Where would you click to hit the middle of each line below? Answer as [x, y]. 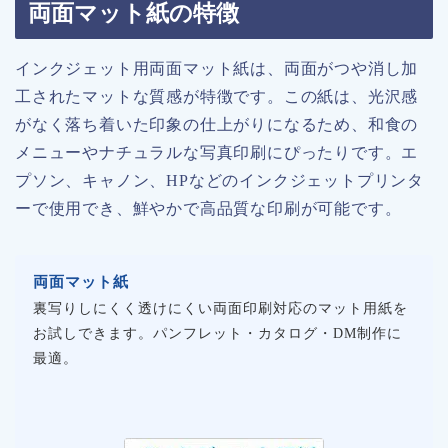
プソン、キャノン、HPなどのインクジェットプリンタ [220, 181]
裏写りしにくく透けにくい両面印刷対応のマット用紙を [220, 309]
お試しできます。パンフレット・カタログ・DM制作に [217, 334]
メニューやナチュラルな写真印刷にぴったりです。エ [217, 153]
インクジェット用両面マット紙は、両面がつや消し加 [217, 69]
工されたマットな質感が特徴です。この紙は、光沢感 [217, 97]
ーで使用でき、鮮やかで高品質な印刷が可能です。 [208, 209]
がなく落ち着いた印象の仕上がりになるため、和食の [217, 125]
